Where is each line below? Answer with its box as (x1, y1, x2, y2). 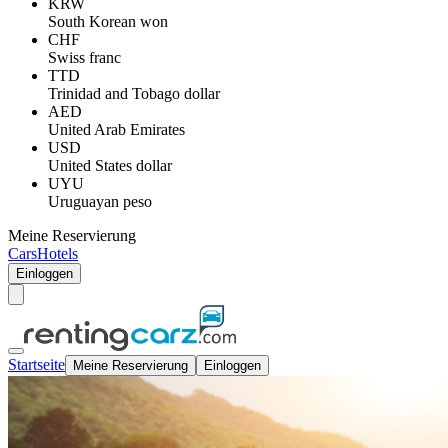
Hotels (37, 245, 78, 262)
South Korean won (48, 13, 168, 30)
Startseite (8, 356, 65, 373)
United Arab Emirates (48, 121, 185, 138)
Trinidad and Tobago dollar (48, 85, 220, 102)
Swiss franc (48, 49, 121, 66)
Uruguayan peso (48, 193, 152, 210)
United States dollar (48, 157, 172, 174)
